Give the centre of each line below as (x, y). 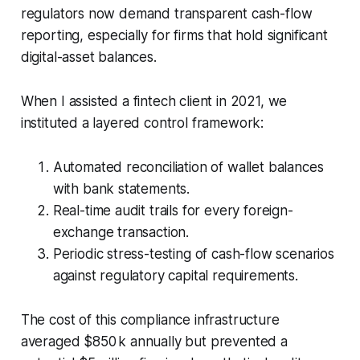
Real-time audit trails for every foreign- (173, 210)
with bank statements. (121, 188)
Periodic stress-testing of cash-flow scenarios (193, 254)
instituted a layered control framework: (142, 123)
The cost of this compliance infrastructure (150, 319)
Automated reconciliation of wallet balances (188, 167)
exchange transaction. (121, 232)
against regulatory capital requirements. (175, 275)
